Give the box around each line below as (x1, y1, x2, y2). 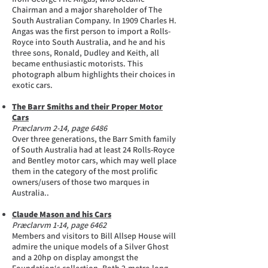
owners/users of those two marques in (12, 176, 150, 187)
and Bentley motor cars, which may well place (12, 155, 176, 166)
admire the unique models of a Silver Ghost (12, 241, 169, 252)
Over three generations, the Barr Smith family (12, 133, 176, 144)
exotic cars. (12, 80, 53, 90)
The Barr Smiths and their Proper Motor (12, 101, 163, 112)
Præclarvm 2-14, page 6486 (12, 123, 107, 133)
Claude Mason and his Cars (12, 209, 111, 220)
